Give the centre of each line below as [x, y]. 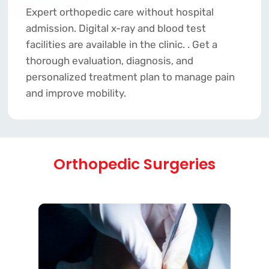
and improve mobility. [76, 93]
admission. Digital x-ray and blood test [116, 29]
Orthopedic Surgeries [134, 165]
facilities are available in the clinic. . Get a [121, 45]
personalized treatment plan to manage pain [130, 77]
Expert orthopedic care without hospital [119, 12]
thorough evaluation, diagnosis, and [109, 61]
